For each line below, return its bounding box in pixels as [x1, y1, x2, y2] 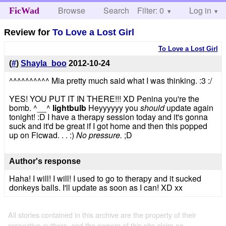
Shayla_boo [20, 59, 67, 68]
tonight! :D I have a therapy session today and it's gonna [9, 111, 208, 123]
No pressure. [76, 129, 122, 141]
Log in [189, 5, 211, 16]
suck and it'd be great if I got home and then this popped [9, 120, 207, 132]
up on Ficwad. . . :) [9, 129, 76, 141]
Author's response [9, 157, 81, 166]
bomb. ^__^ [9, 102, 52, 114]
